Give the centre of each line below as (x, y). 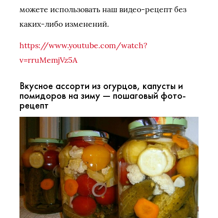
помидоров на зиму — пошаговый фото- (103, 96)
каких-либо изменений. (64, 24)
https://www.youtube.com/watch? (83, 45)
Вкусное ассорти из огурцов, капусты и (101, 86)
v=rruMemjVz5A (48, 60)
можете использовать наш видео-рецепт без (103, 9)
